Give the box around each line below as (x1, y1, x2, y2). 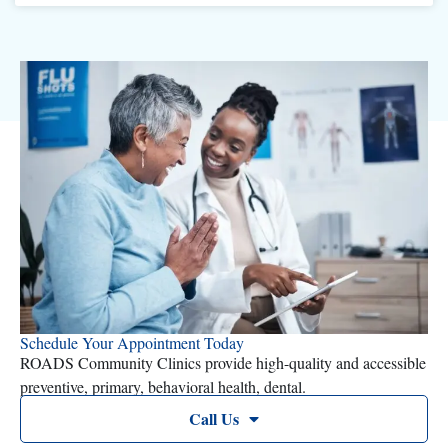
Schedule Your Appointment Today (20, 332, 244, 354)
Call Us (189, 407, 239, 431)
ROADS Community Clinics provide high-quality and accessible (20, 352, 426, 374)
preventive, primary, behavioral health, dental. (20, 376, 306, 398)
